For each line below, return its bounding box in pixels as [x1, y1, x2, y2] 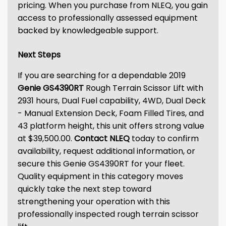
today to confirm [130, 133, 199, 144]
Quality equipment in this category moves [18, 171, 183, 182]
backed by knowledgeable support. [18, 25, 158, 36]
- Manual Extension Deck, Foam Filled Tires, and [18, 107, 204, 119]
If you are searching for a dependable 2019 [18, 70, 186, 81]
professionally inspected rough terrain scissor [18, 208, 199, 220]
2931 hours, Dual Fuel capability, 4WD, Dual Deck [18, 95, 206, 106]
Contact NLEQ [74, 133, 130, 144]
